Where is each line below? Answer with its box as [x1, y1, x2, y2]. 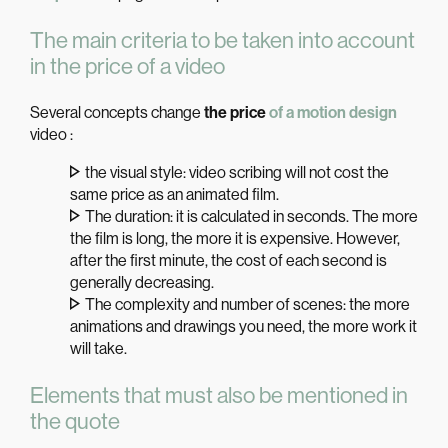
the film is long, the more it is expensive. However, [70, 228, 400, 248]
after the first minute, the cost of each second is [70, 250, 387, 270]
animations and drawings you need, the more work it [70, 316, 417, 336]
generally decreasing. [70, 272, 214, 292]
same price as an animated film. [70, 184, 279, 204]
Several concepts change [30, 102, 204, 122]
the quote [30, 408, 120, 435]
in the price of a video [30, 53, 225, 80]
